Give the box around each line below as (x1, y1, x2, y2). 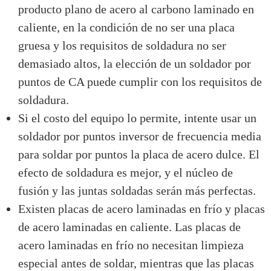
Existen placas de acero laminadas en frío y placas (18, 201, 265, 215)
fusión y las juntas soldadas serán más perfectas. (18, 183, 256, 197)
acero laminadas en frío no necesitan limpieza (18, 238, 244, 252)
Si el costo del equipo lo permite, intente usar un (18, 111, 256, 125)
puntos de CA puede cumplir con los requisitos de (18, 74, 262, 88)
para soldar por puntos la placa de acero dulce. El (18, 147, 260, 161)
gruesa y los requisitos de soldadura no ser (18, 38, 226, 52)
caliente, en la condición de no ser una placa (18, 20, 235, 34)
